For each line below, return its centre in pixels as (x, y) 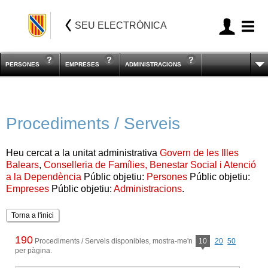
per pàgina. (33, 251)
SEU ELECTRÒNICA (121, 26)
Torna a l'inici (33, 215)
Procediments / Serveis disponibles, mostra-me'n (114, 241)
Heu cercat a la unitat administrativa (83, 153)
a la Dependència (44, 177)
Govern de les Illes (199, 153)
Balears (22, 165)
